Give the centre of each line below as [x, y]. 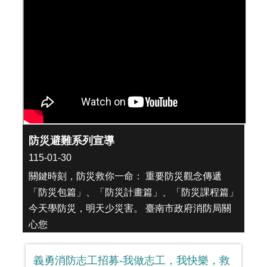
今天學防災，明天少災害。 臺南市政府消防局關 [130, 208]
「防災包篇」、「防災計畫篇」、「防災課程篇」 [133, 192]
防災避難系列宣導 [72, 140]
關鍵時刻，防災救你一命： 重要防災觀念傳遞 [125, 176]
